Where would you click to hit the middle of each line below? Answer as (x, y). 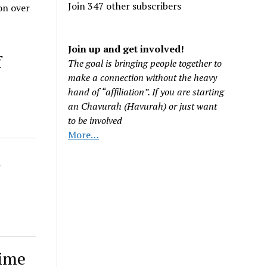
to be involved (95, 120)
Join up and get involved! (126, 49)
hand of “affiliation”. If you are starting (146, 92)
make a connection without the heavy (143, 77)
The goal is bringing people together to (145, 63)
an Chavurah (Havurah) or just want (143, 106)
